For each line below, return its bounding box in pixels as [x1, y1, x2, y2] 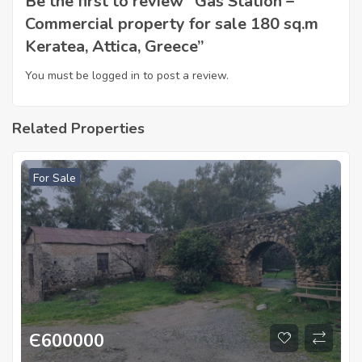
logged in [92, 67, 140, 83]
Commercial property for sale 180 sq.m [25, 12, 318, 35]
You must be [25, 67, 92, 83]
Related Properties [12, 118, 145, 138]
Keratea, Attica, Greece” [25, 35, 204, 57]
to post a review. [140, 67, 229, 83]
